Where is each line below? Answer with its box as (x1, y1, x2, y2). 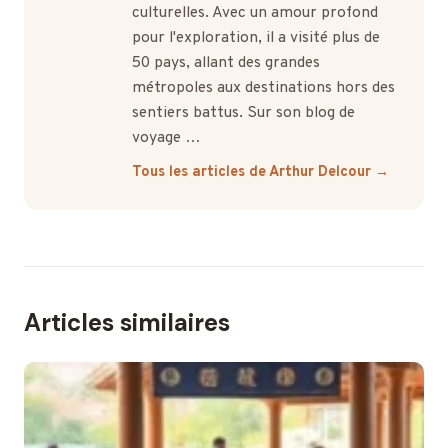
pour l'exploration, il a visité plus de (132, 28, 380, 49)
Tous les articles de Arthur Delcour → (132, 163, 389, 183)
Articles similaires (24, 307, 230, 339)
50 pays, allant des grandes (132, 53, 320, 74)
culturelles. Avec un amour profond (132, 3, 378, 24)
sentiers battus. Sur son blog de (132, 103, 355, 124)
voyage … (132, 128, 200, 149)
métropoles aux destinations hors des (132, 78, 395, 99)
